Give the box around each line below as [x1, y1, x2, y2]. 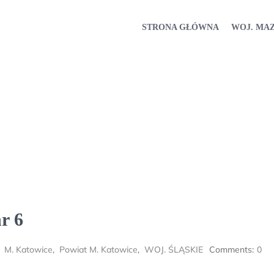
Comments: [209, 244, 254, 255]
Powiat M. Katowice [59, 244, 138, 255]
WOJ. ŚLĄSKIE [144, 244, 203, 255]
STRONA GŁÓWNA [142, 22, 219, 32]
